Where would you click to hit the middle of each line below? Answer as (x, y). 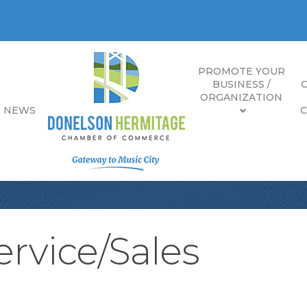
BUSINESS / (241, 84)
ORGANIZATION (241, 97)
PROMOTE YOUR (241, 71)
